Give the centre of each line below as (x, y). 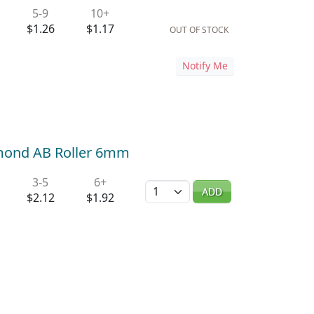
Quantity (167, 185)
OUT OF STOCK (199, 29)
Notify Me (205, 65)
